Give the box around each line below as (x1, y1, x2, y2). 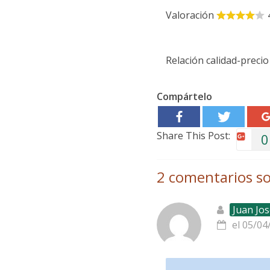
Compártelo (156, 90, 212, 103)
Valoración (165, 8, 214, 22)
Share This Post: (156, 129, 230, 142)
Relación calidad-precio (165, 54, 269, 67)
